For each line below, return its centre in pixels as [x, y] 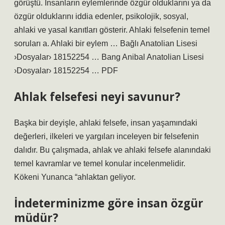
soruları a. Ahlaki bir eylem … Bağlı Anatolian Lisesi [106, 43]
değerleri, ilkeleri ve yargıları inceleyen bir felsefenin [106, 136]
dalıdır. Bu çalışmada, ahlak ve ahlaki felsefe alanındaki [113, 150]
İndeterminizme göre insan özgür [109, 203]
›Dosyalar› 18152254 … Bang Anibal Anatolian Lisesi [109, 57]
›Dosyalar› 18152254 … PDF [66, 71]
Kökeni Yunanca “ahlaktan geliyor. [75, 177]
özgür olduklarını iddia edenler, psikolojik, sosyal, [101, 16]
